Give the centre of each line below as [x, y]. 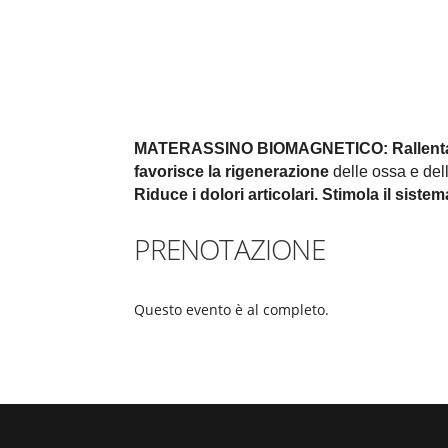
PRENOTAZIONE [229, 249]
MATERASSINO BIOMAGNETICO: [263, 148]
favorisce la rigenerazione [232, 171]
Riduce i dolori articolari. [228, 194]
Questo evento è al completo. [232, 309]
